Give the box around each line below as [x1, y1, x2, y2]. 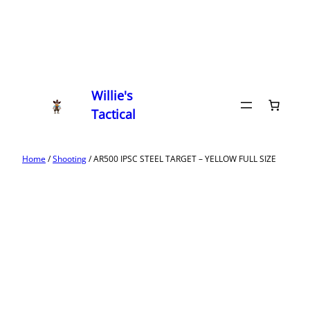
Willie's [91, 87, 134, 104]
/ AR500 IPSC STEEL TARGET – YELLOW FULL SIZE [86, 153, 276, 165]
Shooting [53, 153, 86, 165]
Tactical [91, 106, 136, 122]
